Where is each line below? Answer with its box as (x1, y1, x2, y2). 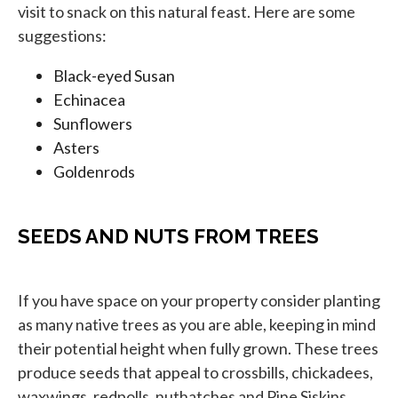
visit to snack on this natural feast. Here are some (18, 2, 355, 22)
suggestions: (18, 26, 107, 46)
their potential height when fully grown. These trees (18, 338, 378, 359)
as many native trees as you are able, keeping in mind (18, 314, 376, 335)
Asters (53, 138, 99, 158)
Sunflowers (53, 114, 132, 134)
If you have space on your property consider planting (18, 291, 380, 311)
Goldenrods (53, 162, 135, 182)
